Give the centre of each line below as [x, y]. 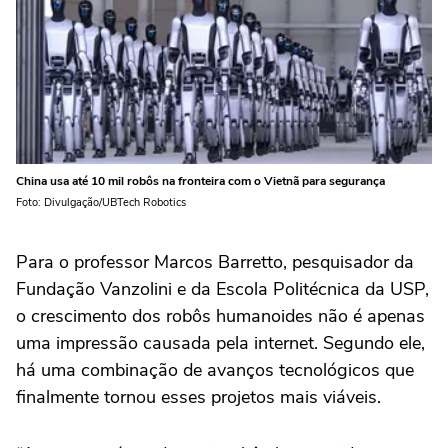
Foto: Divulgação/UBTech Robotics [101, 202]
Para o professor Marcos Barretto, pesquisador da [215, 261]
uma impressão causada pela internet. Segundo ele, [220, 342]
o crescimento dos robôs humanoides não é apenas [220, 315]
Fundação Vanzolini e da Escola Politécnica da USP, [222, 288]
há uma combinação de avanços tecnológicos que [215, 369]
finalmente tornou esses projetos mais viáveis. [198, 396]
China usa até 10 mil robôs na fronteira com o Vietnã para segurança [200, 180]
